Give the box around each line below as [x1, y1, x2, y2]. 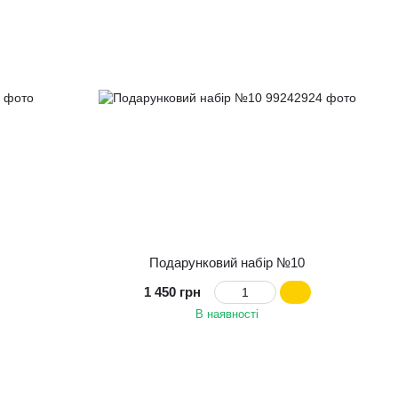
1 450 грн [143, 284, 201, 300]
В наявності [195, 307, 259, 322]
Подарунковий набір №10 [149, 255, 306, 271]
